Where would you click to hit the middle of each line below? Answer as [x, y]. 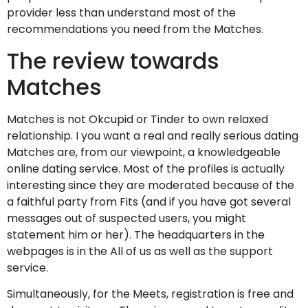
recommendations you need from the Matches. [135, 30]
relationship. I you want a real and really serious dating [153, 135]
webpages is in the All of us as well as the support [140, 251]
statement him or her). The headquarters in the [136, 234]
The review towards [113, 60]
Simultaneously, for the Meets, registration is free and [150, 294]
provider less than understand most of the [121, 13]
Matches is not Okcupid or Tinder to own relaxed [137, 119]
